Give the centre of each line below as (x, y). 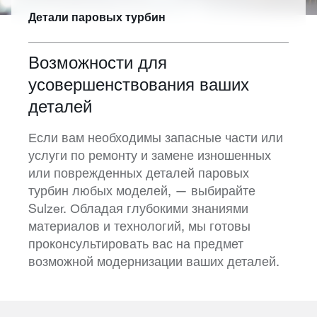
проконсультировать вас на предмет (136, 243)
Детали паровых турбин (97, 17)
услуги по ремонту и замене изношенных (150, 155)
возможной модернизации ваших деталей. (154, 261)
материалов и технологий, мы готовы (139, 225)
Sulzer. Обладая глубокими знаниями (138, 208)
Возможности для (98, 62)
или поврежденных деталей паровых (139, 172)
